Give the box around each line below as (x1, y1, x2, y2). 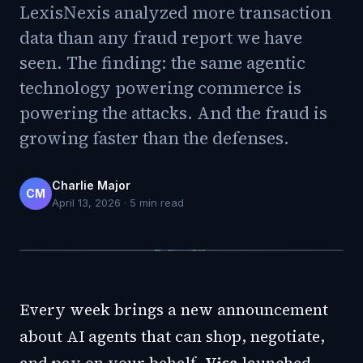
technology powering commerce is (19, 76, 301, 100)
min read (136, 196, 184, 209)
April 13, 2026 (52, 196, 121, 209)
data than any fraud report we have (19, 26, 302, 49)
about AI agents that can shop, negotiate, (19, 326, 325, 347)
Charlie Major (52, 178, 130, 192)
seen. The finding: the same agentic (19, 51, 305, 75)
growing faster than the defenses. (19, 126, 289, 150)
